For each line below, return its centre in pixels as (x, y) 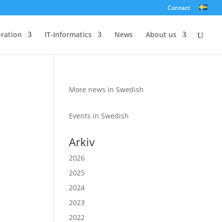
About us (161, 34)
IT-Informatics (68, 34)
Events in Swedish (99, 116)
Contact (179, 8)
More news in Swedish (107, 89)
